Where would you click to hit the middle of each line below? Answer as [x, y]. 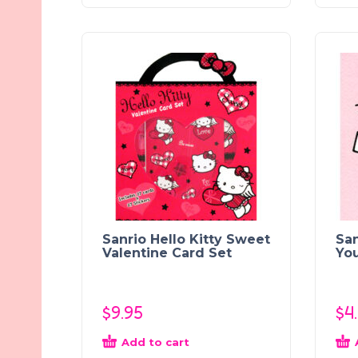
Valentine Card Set [167, 253]
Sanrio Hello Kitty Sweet [186, 239]
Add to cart [155, 342]
